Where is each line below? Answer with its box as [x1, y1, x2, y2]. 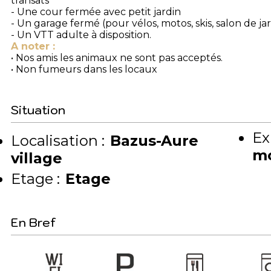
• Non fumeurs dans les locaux [11, 64, 157, 76]
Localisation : [11, 132, 105, 150]
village [11, 149, 62, 168]
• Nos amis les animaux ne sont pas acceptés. [11, 52, 223, 64]
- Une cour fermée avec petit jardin [11, 6, 181, 18]
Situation [11, 102, 65, 119]
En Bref [11, 215, 56, 231]
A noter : [11, 41, 55, 53]
